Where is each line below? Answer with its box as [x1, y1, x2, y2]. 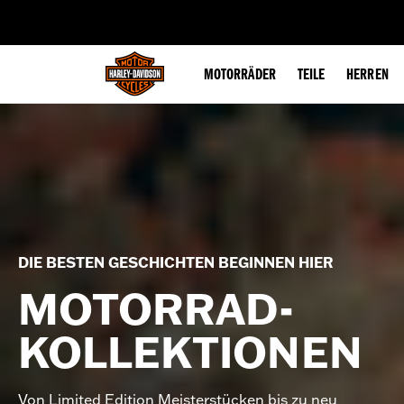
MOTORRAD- [18, 282, 294, 335]
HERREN [346, 68, 389, 84]
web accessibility [111, 5, 197, 20]
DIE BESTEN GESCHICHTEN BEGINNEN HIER [18, 253, 334, 271]
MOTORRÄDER [204, 68, 276, 84]
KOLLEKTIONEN [18, 326, 363, 379]
